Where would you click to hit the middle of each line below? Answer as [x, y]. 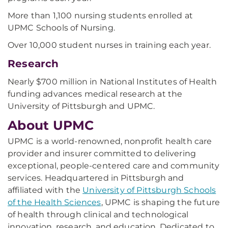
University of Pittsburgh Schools [149, 190]
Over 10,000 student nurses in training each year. [109, 45]
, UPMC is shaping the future [161, 202]
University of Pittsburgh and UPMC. [81, 106]
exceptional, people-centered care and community [114, 166]
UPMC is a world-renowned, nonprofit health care [110, 141]
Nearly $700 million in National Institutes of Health [112, 82]
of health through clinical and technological [98, 215]
